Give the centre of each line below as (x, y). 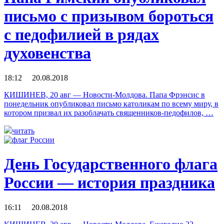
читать (23, 130)
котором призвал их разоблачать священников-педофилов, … (109, 112)
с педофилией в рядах (81, 35)
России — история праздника (109, 183)
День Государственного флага (111, 164)
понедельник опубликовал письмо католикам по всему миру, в (111, 103)
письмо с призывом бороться (109, 16)
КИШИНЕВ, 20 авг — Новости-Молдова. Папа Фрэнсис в (104, 94)
